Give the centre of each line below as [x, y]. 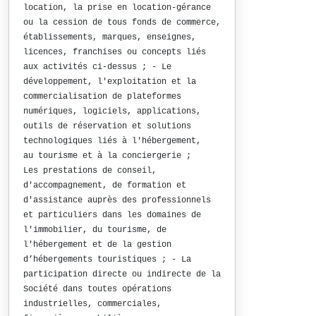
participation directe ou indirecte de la [122, 274]
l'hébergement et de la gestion [97, 245]
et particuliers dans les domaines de [112, 215]
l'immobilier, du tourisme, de [95, 230]
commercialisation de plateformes [102, 97]
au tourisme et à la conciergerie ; [107, 156]
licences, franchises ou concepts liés [115, 52]
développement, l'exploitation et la [110, 82]
